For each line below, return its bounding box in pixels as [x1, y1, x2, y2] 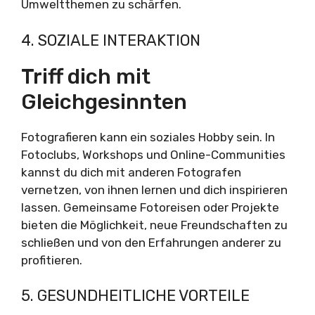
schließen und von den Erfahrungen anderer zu [21, 235, 281, 250]
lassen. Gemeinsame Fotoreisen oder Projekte [21, 200, 279, 214]
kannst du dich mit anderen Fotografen [21, 165, 241, 179]
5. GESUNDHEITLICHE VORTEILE [21, 286, 250, 306]
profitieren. [21, 252, 82, 267]
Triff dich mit [21, 63, 150, 89]
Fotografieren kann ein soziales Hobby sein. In [21, 129, 275, 144]
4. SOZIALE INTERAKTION [21, 30, 200, 50]
